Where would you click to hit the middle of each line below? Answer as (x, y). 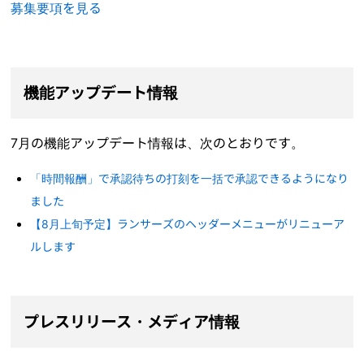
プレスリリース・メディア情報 (131, 321)
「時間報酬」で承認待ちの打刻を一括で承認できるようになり (190, 178)
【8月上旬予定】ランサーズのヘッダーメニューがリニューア (188, 223)
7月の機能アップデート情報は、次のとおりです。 (158, 143)
